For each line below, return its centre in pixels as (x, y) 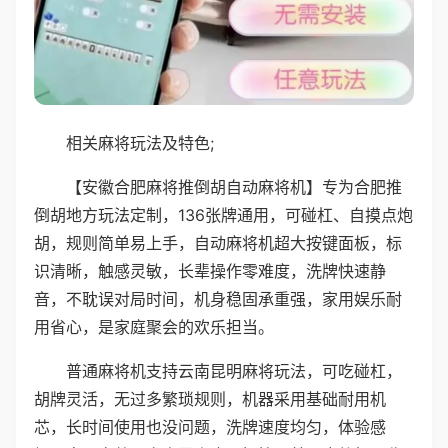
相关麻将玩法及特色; (140, 142)
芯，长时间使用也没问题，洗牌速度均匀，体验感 (210, 426)
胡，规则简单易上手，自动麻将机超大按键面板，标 (218, 242)
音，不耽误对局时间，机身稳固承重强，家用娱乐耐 (218, 298)
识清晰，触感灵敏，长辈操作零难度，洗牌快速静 (210, 270)
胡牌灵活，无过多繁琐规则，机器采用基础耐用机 (210, 398)
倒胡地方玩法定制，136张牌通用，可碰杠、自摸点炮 (223, 214)
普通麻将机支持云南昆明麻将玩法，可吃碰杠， (234, 370)
